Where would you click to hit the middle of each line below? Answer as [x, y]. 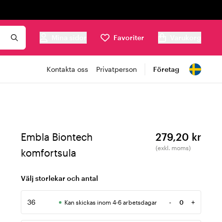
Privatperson [116, 69]
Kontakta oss [67, 69]
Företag [166, 69]
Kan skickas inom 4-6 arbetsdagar [111, 202]
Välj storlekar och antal [59, 178]
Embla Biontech [57, 137]
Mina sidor [69, 37]
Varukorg [186, 37]
